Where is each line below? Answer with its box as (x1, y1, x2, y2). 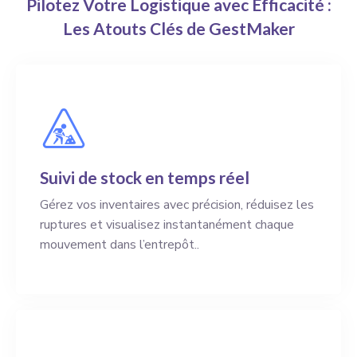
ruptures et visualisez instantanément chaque (40, 215, 294, 233)
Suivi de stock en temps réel (40, 167, 249, 187)
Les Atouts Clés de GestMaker (62, 18, 295, 38)
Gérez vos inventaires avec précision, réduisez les (40, 195, 314, 214)
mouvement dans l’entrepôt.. (40, 235, 199, 253)
